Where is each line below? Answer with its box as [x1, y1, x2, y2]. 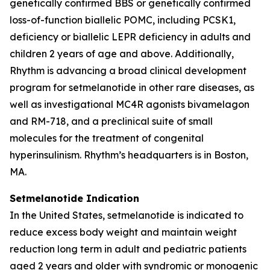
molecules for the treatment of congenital [10, 132, 204, 144]
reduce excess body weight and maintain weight [10, 226, 237, 238]
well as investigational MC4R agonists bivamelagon [10, 98, 250, 110]
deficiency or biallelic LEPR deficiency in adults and [10, 31, 251, 43]
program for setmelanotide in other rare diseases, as [10, 81, 254, 93]
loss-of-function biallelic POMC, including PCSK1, [10, 14, 236, 26]
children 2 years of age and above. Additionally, [10, 48, 234, 60]
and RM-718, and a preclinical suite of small [10, 115, 213, 127]
